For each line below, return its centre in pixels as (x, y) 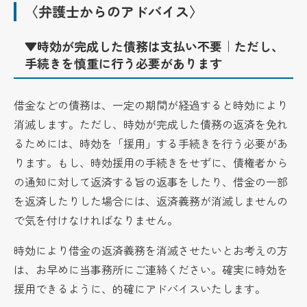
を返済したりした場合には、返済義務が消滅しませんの (151, 200)
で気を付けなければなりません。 (96, 220)
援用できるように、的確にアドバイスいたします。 (140, 288)
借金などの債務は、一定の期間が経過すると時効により (151, 105)
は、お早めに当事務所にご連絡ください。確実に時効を (151, 269)
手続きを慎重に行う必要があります (124, 63)
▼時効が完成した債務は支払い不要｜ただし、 (155, 46)
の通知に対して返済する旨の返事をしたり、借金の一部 (151, 181)
